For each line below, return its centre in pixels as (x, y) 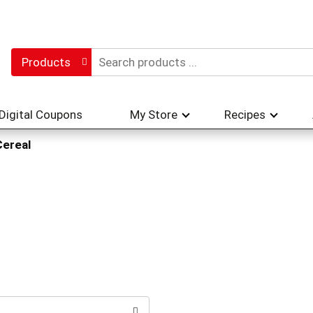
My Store (154, 115)
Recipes (245, 115)
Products (46, 62)
